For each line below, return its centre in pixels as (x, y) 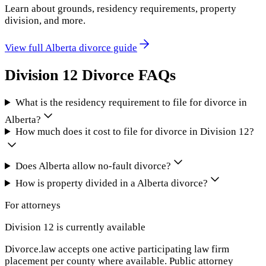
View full (25, 47)
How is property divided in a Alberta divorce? (112, 183)
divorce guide (107, 47)
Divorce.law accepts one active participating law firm (117, 249)
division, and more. (45, 20)
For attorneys (33, 205)
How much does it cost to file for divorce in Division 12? (135, 132)
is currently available (100, 227)
